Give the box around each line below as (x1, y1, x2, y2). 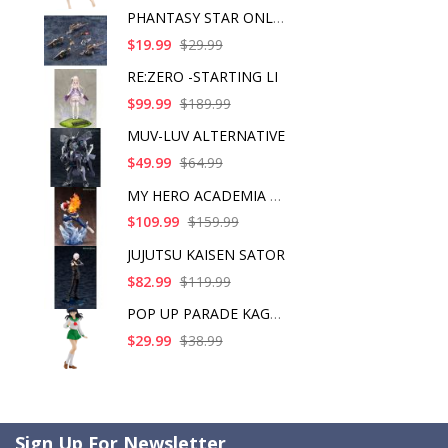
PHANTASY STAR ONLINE (272, 7, 284, 27)
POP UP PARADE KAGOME (269, 304, 281, 324)
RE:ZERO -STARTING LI (126, 67, 278, 87)
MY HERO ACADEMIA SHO (269, 185, 281, 205)
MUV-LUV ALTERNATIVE (126, 126, 285, 146)
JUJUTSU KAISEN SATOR (126, 244, 285, 264)
